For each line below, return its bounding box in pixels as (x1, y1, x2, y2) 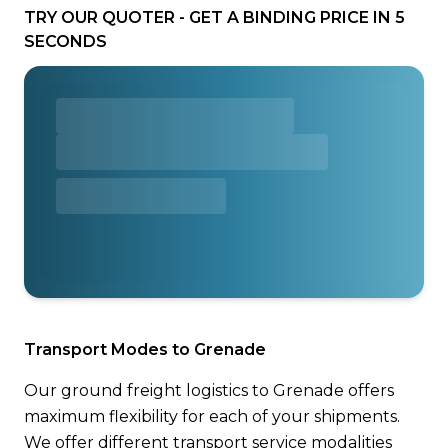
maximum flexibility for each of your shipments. (24, 407, 400, 426)
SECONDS (24, 32, 107, 51)
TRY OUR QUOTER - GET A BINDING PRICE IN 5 (24, 8, 405, 27)
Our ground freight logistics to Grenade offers (24, 381, 394, 400)
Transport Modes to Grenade (24, 340, 266, 359)
